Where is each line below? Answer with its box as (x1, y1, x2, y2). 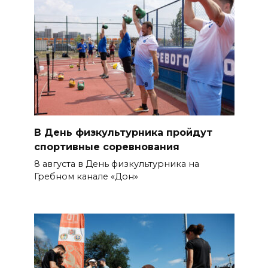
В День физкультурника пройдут (33, 126, 212, 138)
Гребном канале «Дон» (33, 170, 138, 182)
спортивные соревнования (33, 141, 179, 153)
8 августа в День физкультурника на (33, 158, 199, 169)
